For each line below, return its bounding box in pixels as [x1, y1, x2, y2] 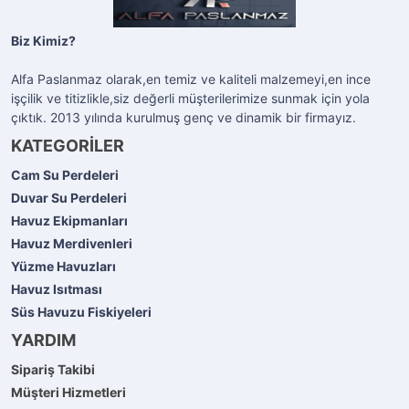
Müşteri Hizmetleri [11, 383, 126, 400]
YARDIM [11, 330, 76, 350]
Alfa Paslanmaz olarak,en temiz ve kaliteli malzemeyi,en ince [11, 70, 371, 87]
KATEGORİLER [11, 135, 124, 155]
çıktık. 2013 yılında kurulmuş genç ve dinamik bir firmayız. [11, 109, 356, 125]
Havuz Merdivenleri [11, 235, 132, 251]
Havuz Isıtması [11, 280, 102, 297]
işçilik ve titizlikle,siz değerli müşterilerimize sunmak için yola [11, 89, 370, 106]
